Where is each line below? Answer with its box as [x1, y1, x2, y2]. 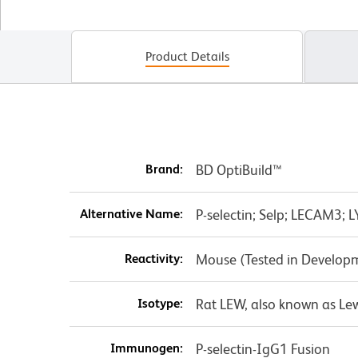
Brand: [145, 161, 183, 177]
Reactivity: [124, 251, 183, 267]
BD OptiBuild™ [195, 161, 282, 179]
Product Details [145, 49, 229, 65]
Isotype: [137, 296, 183, 312]
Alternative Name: [79, 206, 183, 222]
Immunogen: [109, 340, 183, 356]
